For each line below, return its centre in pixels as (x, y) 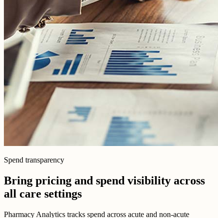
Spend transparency (34, 160)
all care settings (43, 193)
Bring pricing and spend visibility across (104, 180)
